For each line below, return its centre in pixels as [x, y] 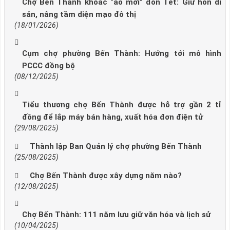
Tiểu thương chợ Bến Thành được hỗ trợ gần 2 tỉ [122, 105]
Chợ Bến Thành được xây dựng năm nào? [106, 176]
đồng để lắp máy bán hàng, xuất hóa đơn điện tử [112, 117]
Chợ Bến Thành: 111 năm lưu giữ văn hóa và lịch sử [116, 215]
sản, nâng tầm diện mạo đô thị [79, 15]
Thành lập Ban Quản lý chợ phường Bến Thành [116, 147]
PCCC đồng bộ [49, 66]
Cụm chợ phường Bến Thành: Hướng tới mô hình [122, 54]
